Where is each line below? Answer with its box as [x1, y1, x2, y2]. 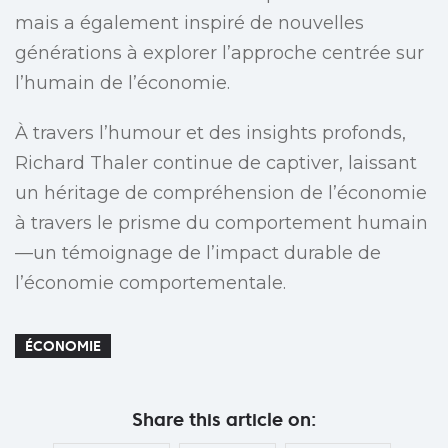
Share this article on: [132, 408, 316, 432]
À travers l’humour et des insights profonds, [15, 122, 406, 145]
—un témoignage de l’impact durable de [15, 242, 381, 265]
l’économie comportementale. [15, 272, 286, 295]
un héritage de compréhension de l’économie [15, 182, 427, 205]
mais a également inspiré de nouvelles [15, 12, 364, 35]
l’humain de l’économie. [15, 72, 230, 95]
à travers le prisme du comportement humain [15, 212, 428, 235]
